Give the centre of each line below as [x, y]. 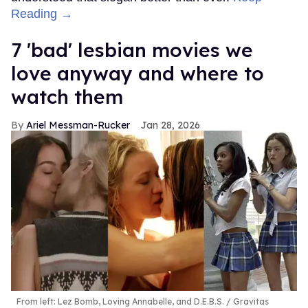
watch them [67, 96]
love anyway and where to [137, 73]
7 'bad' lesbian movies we [132, 49]
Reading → [42, 13]
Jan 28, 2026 [170, 125]
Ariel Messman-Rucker [78, 125]
